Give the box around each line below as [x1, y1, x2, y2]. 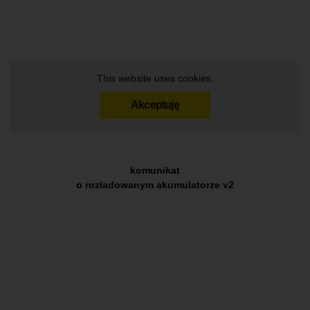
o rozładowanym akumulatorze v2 [76, 179, 234, 190]
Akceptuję [131, 98, 179, 111]
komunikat [130, 164, 180, 176]
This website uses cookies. [96, 72, 214, 84]
